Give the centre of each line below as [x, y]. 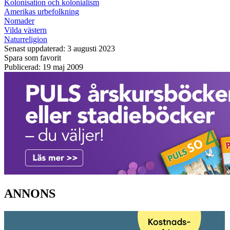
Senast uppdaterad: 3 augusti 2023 [60, 48]
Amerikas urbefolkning [42, 11]
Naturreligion [26, 39]
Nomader [19, 21]
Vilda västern [25, 30]
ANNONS [30, 193]
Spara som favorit [33, 57]
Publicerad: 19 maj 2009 [44, 67]
